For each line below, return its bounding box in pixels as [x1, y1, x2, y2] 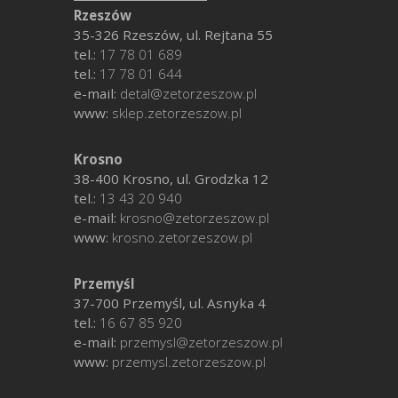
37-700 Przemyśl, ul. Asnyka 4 [73, 294, 266, 313]
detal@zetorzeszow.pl [119, 84, 257, 102]
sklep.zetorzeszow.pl [111, 103, 242, 122]
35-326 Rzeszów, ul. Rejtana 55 [73, 25, 273, 44]
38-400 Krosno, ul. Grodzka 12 [73, 170, 268, 188]
